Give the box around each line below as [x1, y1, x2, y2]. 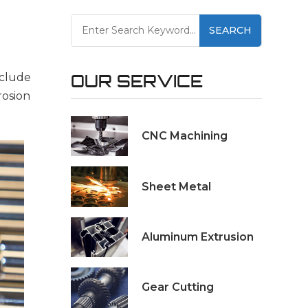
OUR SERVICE [70, 70, 203, 91]
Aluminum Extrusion [141, 230, 254, 243]
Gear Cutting [141, 280, 214, 294]
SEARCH [208, 23, 252, 36]
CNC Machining [141, 129, 228, 143]
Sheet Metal [141, 179, 211, 193]
